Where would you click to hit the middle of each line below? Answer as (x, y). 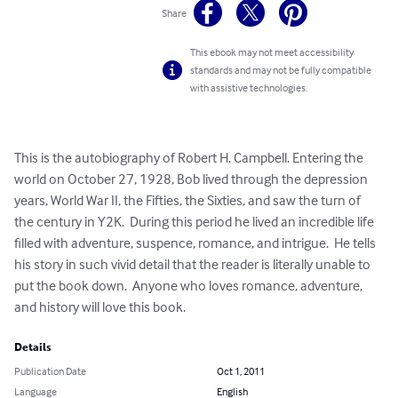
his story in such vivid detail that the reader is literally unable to (194, 264)
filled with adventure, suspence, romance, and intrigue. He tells (196, 243)
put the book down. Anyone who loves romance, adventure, (190, 286)
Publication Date (50, 371)
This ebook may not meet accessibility (272, 52)
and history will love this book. (100, 307)
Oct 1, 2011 (241, 371)
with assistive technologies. (249, 88)
